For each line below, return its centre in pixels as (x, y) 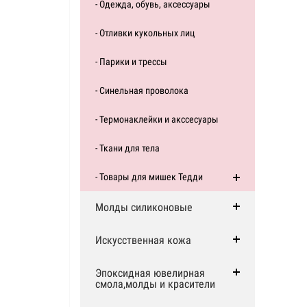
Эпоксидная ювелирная (150, 273)
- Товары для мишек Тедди (149, 177)
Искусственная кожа (143, 240)
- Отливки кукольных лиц (145, 33)
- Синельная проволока (142, 90)
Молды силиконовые (144, 207)
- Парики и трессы (131, 62)
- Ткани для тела (127, 148)
